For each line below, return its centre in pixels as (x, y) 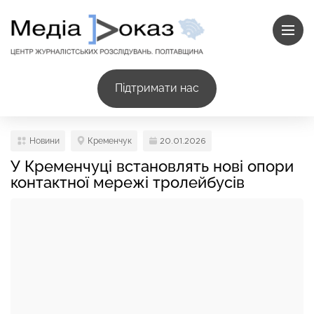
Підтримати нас (157, 88)
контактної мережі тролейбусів (128, 182)
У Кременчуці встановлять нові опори (152, 166)
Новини (45, 141)
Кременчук (110, 141)
